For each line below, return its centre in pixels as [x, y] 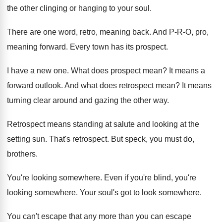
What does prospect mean [117, 71]
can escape [171, 216]
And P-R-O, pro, [181, 32]
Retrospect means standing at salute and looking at [97, 124]
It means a [187, 71]
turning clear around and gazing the [69, 100]
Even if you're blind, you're [150, 178]
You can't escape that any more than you [78, 216]
